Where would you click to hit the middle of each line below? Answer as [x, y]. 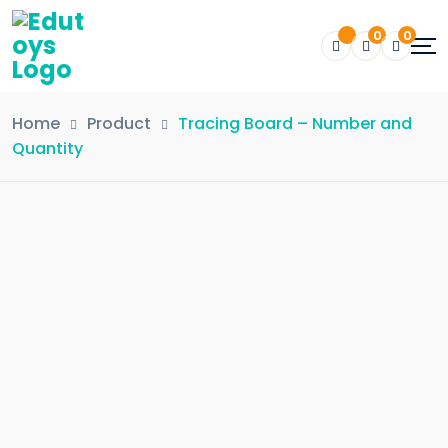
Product [119, 123]
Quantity [47, 148]
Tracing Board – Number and [295, 123]
